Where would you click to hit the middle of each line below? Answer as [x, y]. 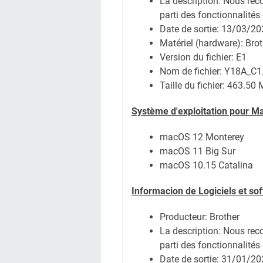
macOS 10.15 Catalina [206, 165]
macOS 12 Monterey [202, 137]
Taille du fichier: [193, 85]
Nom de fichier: [192, 71]
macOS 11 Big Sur [198, 151]
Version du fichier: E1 [203, 57]
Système [150, 111]
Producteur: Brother [200, 217]
